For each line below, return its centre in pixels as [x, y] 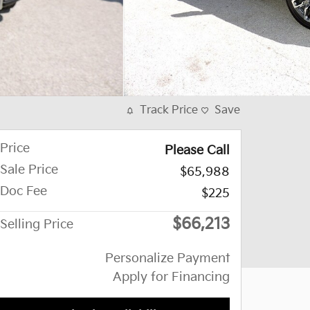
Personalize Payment [167, 258]
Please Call [197, 151]
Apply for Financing [171, 277]
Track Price [169, 110]
